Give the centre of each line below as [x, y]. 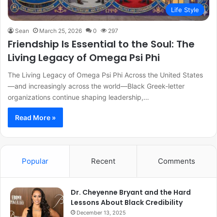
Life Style [185, 9]
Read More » [35, 117]
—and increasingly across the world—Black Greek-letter [96, 86]
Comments [177, 161]
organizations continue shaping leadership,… [78, 97]
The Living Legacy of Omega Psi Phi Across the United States [105, 75]
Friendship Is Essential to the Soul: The [101, 44]
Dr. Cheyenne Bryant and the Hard [131, 192]
